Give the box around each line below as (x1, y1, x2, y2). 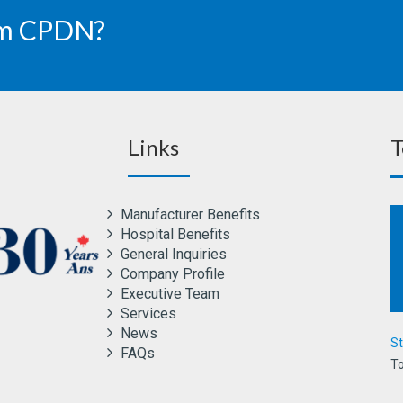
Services (117, 305, 177, 322)
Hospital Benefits (117, 226, 231, 243)
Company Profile (117, 265, 226, 282)
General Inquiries (117, 246, 228, 263)
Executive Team (117, 285, 220, 302)
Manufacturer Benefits (117, 206, 261, 223)
